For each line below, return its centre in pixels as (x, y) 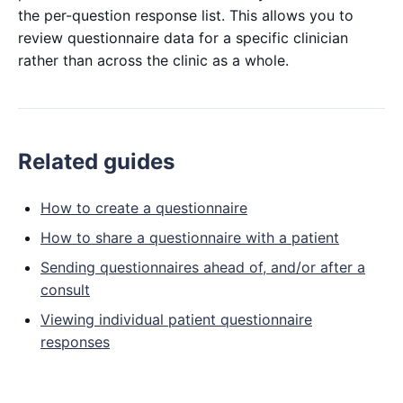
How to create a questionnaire (144, 208)
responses (75, 342)
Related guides (96, 162)
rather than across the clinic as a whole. (153, 61)
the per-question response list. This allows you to (186, 16)
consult (65, 290)
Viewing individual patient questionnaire (176, 320)
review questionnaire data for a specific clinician (183, 38)
